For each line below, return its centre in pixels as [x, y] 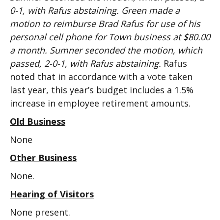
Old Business [38, 121]
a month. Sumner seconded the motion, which [106, 50]
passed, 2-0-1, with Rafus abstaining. [87, 63]
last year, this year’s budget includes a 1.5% [102, 90]
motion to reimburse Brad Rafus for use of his [105, 24]
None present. [40, 212]
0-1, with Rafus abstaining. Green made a [95, 10]
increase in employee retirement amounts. [100, 103]
